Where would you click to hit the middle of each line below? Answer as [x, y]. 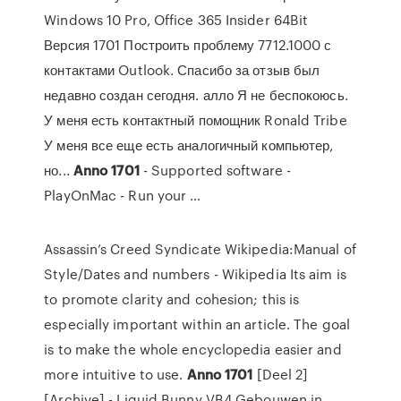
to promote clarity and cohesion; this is [172, 299]
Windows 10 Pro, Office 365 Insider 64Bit [176, 20]
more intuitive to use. [115, 374]
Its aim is [316, 274]
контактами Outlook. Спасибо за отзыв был [182, 70]
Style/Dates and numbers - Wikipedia [165, 274]
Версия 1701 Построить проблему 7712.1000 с [188, 45]
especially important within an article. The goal [197, 324]
